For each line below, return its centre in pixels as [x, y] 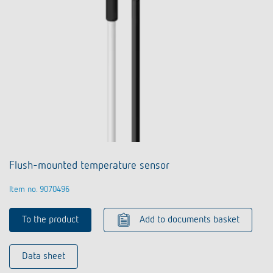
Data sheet [44, 257]
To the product [50, 220]
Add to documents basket [190, 220]
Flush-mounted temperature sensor [89, 166]
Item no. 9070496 [39, 190]
